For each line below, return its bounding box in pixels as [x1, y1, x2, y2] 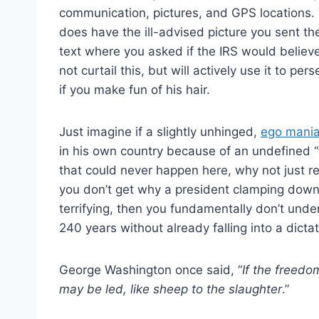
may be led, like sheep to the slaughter [59, 282, 282, 297]
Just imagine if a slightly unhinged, [59, 125, 261, 140]
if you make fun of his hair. [59, 83, 210, 98]
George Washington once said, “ [59, 263, 242, 278]
